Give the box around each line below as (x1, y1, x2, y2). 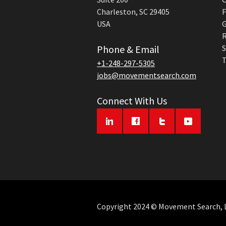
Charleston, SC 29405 (97, 7, 169, 17)
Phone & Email (97, 43, 159, 55)
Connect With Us (97, 94, 167, 107)
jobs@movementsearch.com (97, 70, 196, 80)
